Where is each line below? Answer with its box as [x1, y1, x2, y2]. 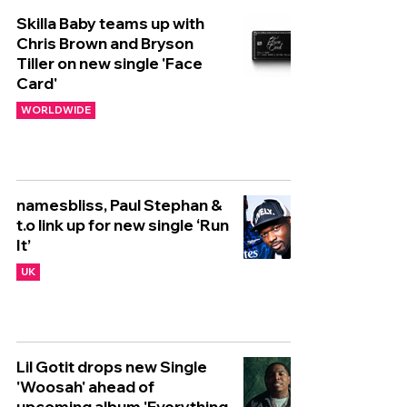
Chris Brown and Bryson [16, 34, 194, 53]
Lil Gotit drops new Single [16, 357, 207, 376]
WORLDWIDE [21, 104, 91, 116]
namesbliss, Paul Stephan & [16, 195, 223, 214]
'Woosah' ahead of [16, 377, 154, 396]
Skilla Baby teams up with [16, 14, 204, 33]
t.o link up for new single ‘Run [16, 215, 229, 234]
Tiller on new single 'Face [16, 54, 203, 73]
